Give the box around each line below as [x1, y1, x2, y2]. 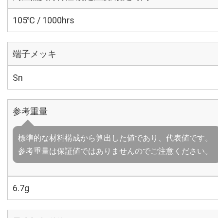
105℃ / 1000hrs [13, 15, 74, 25]
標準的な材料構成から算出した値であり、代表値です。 [18, 133, 213, 143]
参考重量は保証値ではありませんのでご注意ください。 [18, 146, 213, 156]
